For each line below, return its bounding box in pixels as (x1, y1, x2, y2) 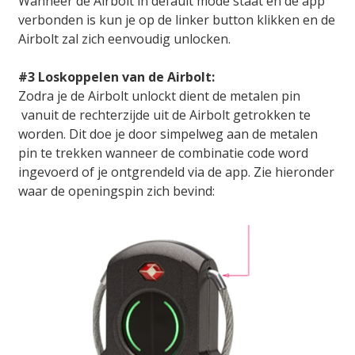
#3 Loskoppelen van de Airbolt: (18, 68, 215, 86)
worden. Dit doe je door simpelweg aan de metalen (18, 125, 318, 143)
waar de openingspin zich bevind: (18, 182, 215, 200)
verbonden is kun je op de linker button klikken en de (18, 11, 335, 29)
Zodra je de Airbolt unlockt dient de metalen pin (18, 87, 300, 105)
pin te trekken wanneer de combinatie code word (18, 144, 308, 162)
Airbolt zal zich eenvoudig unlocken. (18, 30, 231, 48)
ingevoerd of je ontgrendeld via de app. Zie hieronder (18, 163, 334, 181)
